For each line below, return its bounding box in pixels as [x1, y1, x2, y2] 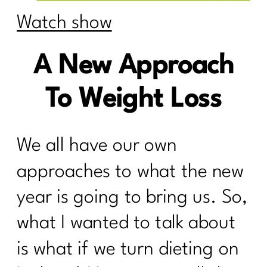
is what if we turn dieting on [17, 240, 239, 259]
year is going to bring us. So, [17, 188, 247, 207]
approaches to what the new [17, 162, 244, 181]
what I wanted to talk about [17, 214, 235, 233]
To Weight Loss [45, 86, 222, 113]
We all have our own [17, 136, 177, 156]
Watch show [17, 14, 112, 33]
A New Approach [33, 53, 234, 79]
